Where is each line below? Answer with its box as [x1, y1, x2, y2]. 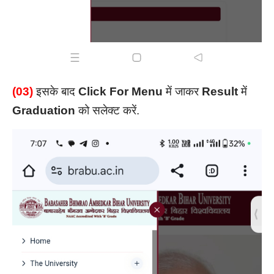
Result [202, 85, 238, 98]
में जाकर [163, 85, 202, 98]
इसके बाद [36, 85, 78, 98]
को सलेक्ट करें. [75, 104, 143, 117]
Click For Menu [78, 85, 163, 98]
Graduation [12, 104, 75, 117]
